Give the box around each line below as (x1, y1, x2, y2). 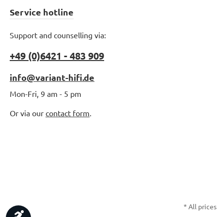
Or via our (10, 108, 46, 118)
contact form (46, 108, 90, 118)
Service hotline (10, 6, 74, 17)
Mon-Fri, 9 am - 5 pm (10, 89, 81, 98)
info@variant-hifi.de (10, 72, 94, 83)
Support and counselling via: (10, 30, 106, 40)
